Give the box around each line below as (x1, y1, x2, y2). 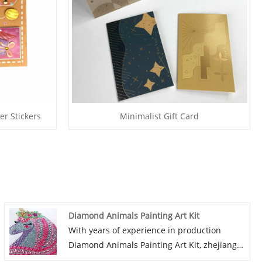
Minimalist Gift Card (120, 111, 199, 122)
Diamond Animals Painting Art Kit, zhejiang (68, 239, 237, 250)
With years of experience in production (68, 224, 221, 236)
